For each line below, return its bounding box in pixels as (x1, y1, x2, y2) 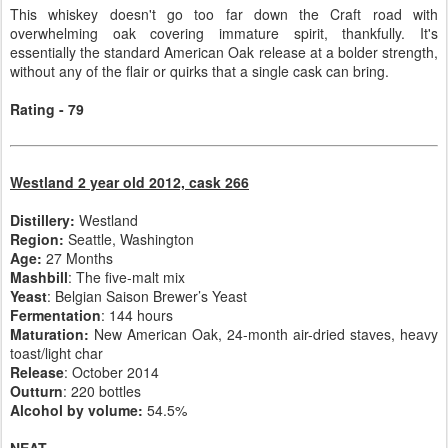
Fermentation (10, 305, 101, 326)
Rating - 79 (10, 99, 84, 120)
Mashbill (10, 267, 68, 288)
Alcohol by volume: (10, 400, 143, 421)
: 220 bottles (63, 381, 141, 402)
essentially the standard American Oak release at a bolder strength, (10, 42, 438, 63)
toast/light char (10, 343, 103, 364)
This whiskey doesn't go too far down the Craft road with (10, 4, 438, 25)
